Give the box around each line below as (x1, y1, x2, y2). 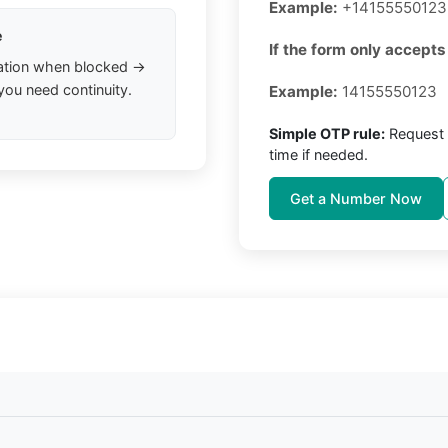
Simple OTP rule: (269, 125, 385, 143)
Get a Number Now (290, 190, 422, 208)
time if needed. (269, 146, 368, 164)
